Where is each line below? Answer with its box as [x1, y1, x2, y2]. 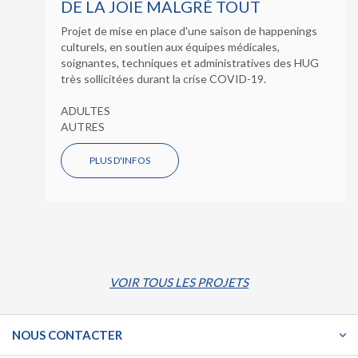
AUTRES [61, 119, 105, 133]
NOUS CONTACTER [12, 327, 122, 342]
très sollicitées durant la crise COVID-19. [61, 71, 268, 86]
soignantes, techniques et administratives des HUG [61, 55, 319, 70]
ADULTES [61, 103, 110, 117]
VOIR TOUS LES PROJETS [109, 274, 249, 289]
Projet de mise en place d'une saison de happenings [61, 23, 317, 38]
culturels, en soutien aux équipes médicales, [61, 39, 280, 54]
